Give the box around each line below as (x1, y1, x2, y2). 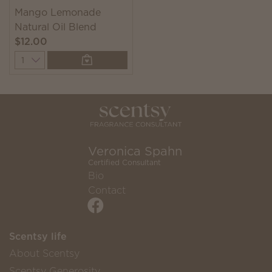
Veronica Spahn (88, 143, 182, 160)
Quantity (14, 51, 55, 64)
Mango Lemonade (15, 5, 101, 19)
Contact (88, 183, 126, 197)
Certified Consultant (88, 157, 161, 168)
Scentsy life (9, 229, 67, 243)
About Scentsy (9, 246, 80, 260)
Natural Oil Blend (15, 20, 97, 33)
